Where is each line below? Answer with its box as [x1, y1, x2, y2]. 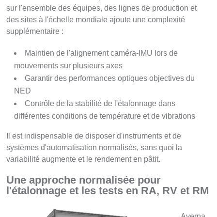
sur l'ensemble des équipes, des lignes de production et [6, 4, 197, 13]
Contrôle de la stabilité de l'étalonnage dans [25, 99, 176, 108]
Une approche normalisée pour [6, 174, 161, 186]
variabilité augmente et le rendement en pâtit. [6, 155, 161, 164]
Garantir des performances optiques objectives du [25, 74, 195, 83]
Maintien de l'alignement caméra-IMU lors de [25, 49, 178, 58]
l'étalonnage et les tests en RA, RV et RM [6, 185, 209, 197]
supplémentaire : [6, 27, 64, 36]
